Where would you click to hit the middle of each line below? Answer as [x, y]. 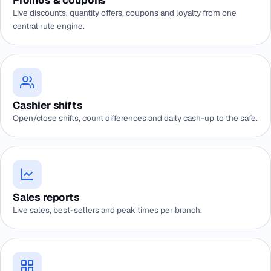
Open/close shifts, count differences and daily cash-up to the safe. [135, 118]
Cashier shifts [48, 105]
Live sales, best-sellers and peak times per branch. [107, 210]
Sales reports [46, 197]
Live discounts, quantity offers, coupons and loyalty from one [125, 13]
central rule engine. [49, 26]
